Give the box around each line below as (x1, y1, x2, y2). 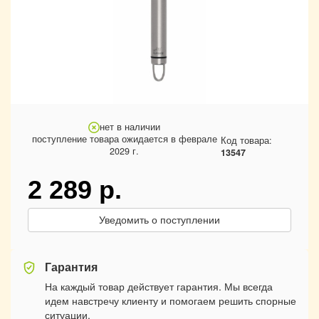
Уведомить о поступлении (99, 214, 220, 226)
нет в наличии (100, 120, 161, 133)
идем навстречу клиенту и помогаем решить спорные (45, 293, 296, 308)
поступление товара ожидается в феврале (31, 132, 217, 145)
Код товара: (221, 133, 273, 147)
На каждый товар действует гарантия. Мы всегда (45, 279, 273, 293)
